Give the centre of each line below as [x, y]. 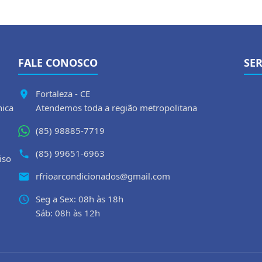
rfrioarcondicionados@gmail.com [103, 176]
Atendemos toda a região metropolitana [116, 108]
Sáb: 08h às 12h [68, 213]
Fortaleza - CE [63, 94]
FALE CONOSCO [58, 63]
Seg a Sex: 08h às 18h [79, 199]
